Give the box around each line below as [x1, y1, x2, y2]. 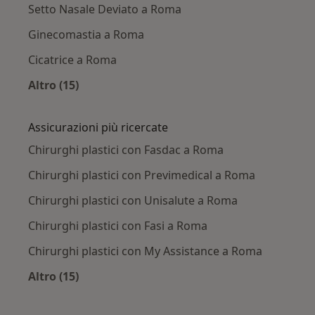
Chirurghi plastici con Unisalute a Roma [28, 192, 238, 208]
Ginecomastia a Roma [28, 26, 144, 42]
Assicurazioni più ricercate [28, 119, 168, 135]
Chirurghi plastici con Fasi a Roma [28, 217, 207, 233]
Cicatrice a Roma [28, 51, 117, 67]
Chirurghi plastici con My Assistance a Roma [28, 243, 262, 259]
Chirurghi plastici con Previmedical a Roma [28, 167, 255, 183]
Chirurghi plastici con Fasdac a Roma [28, 141, 224, 157]
